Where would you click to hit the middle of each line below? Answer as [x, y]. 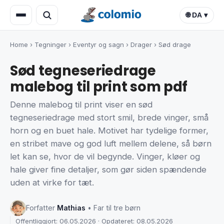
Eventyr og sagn [98, 44]
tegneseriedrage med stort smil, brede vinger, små [109, 118]
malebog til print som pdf [99, 87]
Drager [141, 44]
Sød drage [175, 44]
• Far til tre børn [114, 208]
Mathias [71, 208]
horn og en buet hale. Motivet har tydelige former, [109, 131]
